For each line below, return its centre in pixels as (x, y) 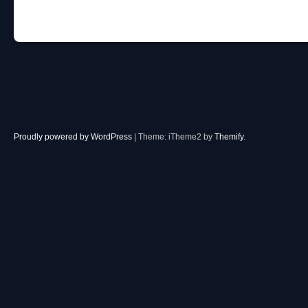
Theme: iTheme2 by (176, 136)
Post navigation (69, 24)
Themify (229, 136)
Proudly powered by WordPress (73, 136)
